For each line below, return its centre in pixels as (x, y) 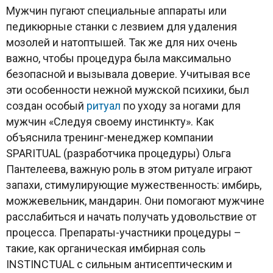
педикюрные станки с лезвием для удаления (122, 26)
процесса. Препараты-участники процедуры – (124, 232)
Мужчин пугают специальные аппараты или (116, 10)
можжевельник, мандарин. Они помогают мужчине (135, 200)
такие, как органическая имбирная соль (106, 248)
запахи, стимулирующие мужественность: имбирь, (134, 185)
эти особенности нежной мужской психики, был (128, 90)
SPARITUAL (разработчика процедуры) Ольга (119, 153)
